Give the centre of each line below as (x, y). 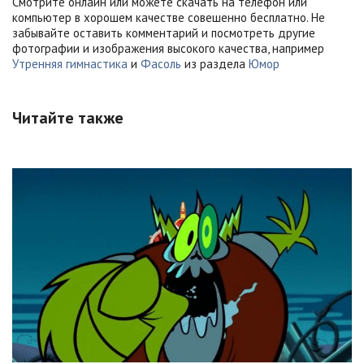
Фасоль (161, 64)
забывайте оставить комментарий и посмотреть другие (164, 33)
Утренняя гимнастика (70, 64)
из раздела (215, 64)
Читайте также (68, 118)
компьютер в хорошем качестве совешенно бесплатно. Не (169, 18)
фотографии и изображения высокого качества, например (168, 49)
